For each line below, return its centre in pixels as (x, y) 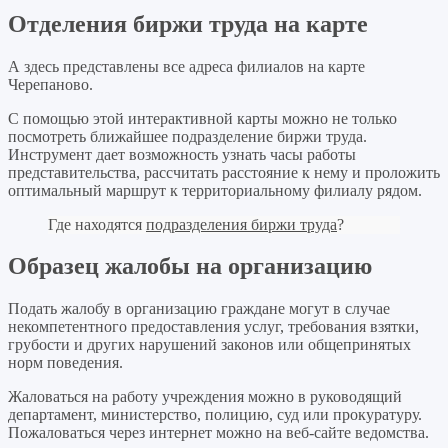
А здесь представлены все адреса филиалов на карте (186, 66)
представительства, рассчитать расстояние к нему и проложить (224, 172)
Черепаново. (50, 84)
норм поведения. (65, 363)
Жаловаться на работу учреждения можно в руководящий (205, 397)
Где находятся (97, 224)
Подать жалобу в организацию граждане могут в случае (199, 309)
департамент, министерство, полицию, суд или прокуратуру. (215, 415)
